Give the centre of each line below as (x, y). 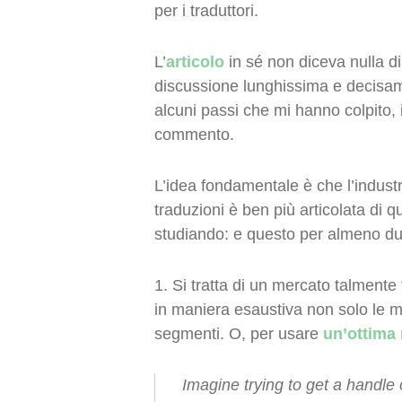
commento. (194, 135)
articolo (195, 62)
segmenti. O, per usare (239, 334)
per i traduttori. (206, 11)
